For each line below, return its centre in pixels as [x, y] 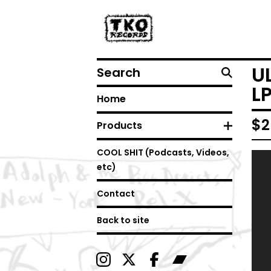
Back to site [123, 220]
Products [119, 126]
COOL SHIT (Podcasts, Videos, [163, 152]
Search [113, 67]
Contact [116, 194]
